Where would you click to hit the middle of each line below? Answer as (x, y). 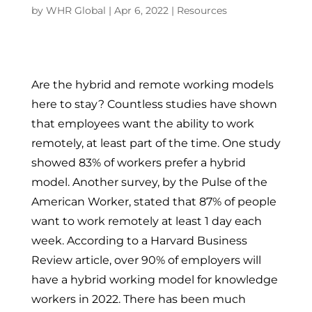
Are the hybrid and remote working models (152, 85)
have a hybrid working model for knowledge (154, 280)
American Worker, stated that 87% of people (154, 202)
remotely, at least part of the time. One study (156, 143)
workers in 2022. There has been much (138, 299)
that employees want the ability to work (142, 124)
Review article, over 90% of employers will (146, 260)
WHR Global (76, 10)
